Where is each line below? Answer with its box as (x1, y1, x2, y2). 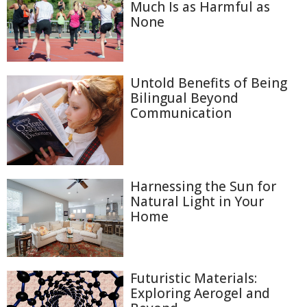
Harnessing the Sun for (130, 177, 276, 196)
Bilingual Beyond (130, 89, 238, 108)
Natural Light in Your (130, 193, 264, 211)
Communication (130, 104, 232, 123)
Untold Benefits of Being (130, 74, 287, 93)
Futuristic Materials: (130, 269, 257, 287)
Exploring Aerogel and (130, 284, 270, 302)
